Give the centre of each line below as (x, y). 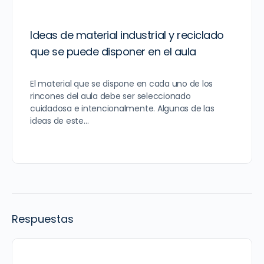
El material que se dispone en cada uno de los (122, 84)
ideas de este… (60, 121)
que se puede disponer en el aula (113, 52)
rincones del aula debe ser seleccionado (110, 96)
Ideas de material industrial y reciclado (127, 35)
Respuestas (43, 219)
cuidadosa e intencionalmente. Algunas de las (122, 109)
